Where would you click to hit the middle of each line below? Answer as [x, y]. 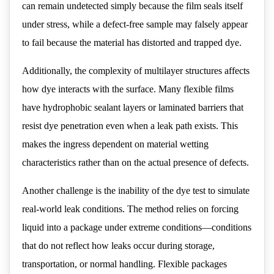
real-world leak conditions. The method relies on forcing [130, 209]
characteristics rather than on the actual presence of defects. [135, 163]
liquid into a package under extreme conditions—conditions [137, 228]
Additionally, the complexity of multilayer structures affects [136, 71]
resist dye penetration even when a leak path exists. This [130, 126]
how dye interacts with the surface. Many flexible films [128, 89]
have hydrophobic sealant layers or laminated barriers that [133, 108]
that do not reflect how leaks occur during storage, [118, 246]
